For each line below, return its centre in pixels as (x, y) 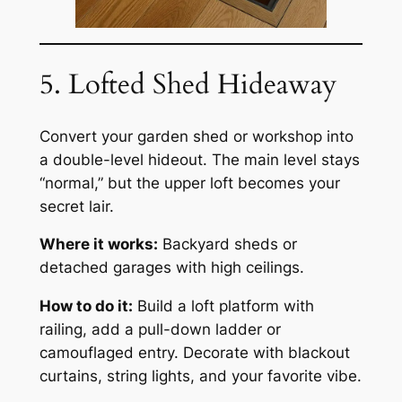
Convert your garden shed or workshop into (196, 136)
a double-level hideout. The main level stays (199, 159)
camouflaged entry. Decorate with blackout (194, 353)
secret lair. (76, 206)
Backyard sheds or (227, 245)
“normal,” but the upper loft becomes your (189, 183)
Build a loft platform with (223, 306)
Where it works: (98, 245)
